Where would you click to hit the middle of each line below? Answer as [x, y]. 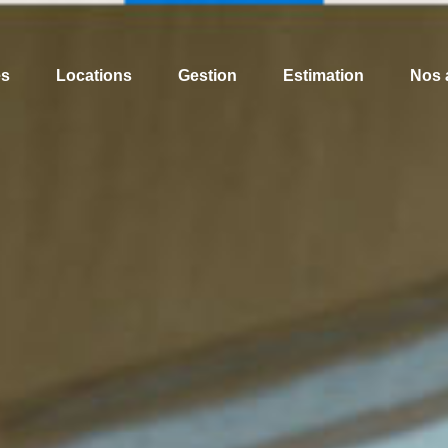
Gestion [207, 75]
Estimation [323, 75]
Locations [94, 75]
